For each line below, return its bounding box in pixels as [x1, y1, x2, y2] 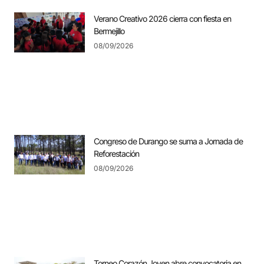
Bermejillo [94, 26, 124, 37]
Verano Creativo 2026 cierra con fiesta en [94, 14, 231, 24]
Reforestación [94, 148, 139, 159]
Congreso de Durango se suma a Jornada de [94, 136, 243, 146]
